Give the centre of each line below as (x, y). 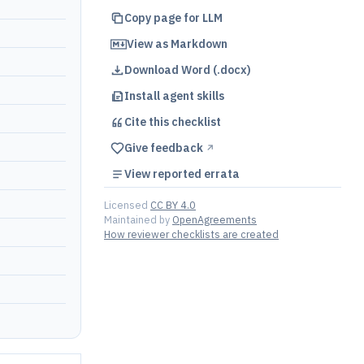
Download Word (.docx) (188, 70)
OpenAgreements (214, 219)
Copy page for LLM (173, 18)
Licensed (126, 205)
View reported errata (182, 174)
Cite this (148, 122)
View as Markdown (177, 44)
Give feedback (165, 148)
